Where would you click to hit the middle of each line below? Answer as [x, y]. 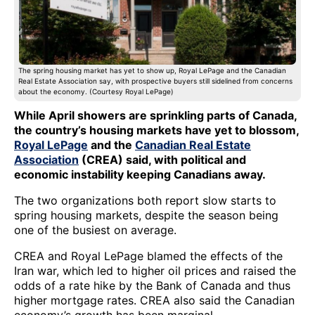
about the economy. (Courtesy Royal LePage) [96, 92]
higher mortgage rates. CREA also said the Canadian [154, 301]
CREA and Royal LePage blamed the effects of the [148, 256]
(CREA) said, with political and [162, 160]
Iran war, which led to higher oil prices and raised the [155, 271]
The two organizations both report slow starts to [145, 201]
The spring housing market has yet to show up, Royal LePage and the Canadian [152, 71]
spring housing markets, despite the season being [146, 216]
